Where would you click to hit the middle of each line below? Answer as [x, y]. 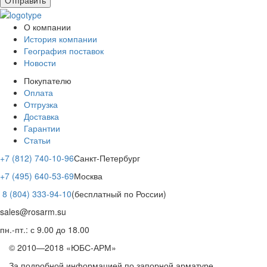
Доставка [41, 116]
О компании [47, 27]
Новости [40, 62]
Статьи [37, 140]
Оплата [38, 92]
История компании [60, 38]
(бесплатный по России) [119, 193]
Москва [88, 176]
